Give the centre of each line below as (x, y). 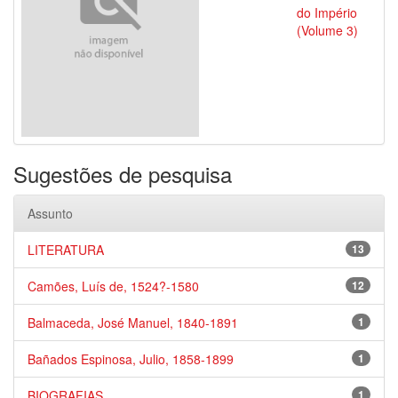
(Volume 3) (327, 30)
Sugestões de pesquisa (123, 174)
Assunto (50, 213)
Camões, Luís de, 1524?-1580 (113, 286)
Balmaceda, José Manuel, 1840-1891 (133, 322)
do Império (327, 12)
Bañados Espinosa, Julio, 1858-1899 (131, 359)
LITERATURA (66, 250)
